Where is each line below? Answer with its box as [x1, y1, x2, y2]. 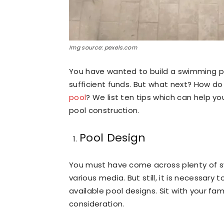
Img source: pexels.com [69, 43, 137, 51]
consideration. [69, 198, 124, 209]
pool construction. [69, 105, 139, 115]
